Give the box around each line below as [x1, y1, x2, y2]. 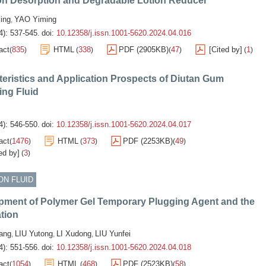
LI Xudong [56, 229, 91, 238]
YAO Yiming [14, 15, 56, 24]
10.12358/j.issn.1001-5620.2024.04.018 [56, 243, 191, 252]
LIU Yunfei [95, 229, 131, 238]
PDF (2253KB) [123, 137, 173, 145]
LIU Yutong [15, 229, 53, 238]
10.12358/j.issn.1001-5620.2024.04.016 [56, 28, 191, 37]
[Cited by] [209, 45, 242, 54]
